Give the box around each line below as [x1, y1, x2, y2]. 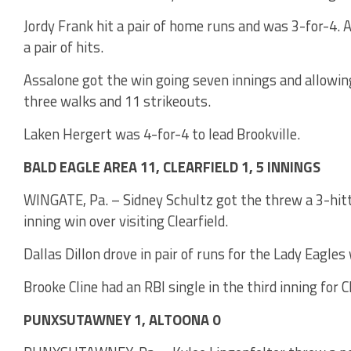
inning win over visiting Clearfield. [24, 209, 228, 232]
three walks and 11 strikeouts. [24, 89, 211, 112]
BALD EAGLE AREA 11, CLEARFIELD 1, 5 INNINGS [24, 155, 320, 178]
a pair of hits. [24, 35, 103, 58]
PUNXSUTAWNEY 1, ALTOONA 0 [24, 308, 220, 331]
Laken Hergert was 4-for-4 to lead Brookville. [24, 122, 300, 145]
